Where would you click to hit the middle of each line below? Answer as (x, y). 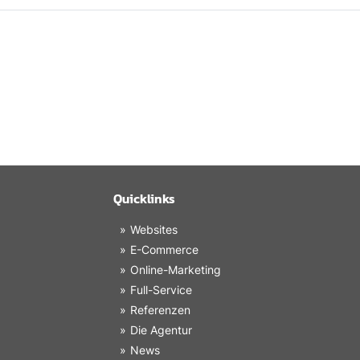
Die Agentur (161, 329)
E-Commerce (164, 249)
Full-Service (161, 289)
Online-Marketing (176, 269)
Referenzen (160, 309)
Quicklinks (144, 198)
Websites (154, 229)
